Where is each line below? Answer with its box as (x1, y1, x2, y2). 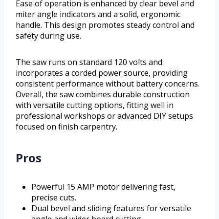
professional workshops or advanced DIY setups (16, 110, 193, 121)
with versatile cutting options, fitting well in (16, 99, 174, 110)
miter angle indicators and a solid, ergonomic (16, 8, 180, 20)
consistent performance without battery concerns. (16, 78, 199, 89)
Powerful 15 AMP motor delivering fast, (31, 181, 175, 192)
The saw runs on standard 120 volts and (16, 56, 162, 67)
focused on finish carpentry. (16, 121, 117, 132)
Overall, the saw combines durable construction (16, 88, 190, 100)
